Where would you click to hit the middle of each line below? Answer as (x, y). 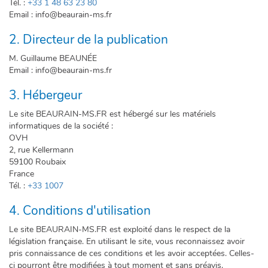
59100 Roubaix (37, 162)
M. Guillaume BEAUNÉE (53, 58)
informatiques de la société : (61, 126)
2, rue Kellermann (41, 150)
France (22, 174)
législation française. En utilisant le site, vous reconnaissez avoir (127, 241)
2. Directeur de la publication (89, 39)
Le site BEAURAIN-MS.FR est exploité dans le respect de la (120, 229)
